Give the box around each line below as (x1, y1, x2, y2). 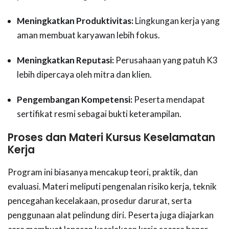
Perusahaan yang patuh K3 (114, 55, 218, 66)
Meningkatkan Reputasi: (17, 55, 114, 66)
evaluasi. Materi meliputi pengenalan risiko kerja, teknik (8, 181, 217, 192)
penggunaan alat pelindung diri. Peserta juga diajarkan (8, 210, 214, 221)
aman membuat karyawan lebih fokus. (17, 30, 160, 41)
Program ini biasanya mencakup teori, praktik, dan (8, 167, 198, 178)
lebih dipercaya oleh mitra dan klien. (17, 69, 152, 80)
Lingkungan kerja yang (133, 15, 220, 27)
